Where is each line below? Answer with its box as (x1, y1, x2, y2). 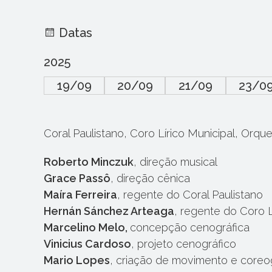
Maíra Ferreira (44, 188, 117, 201)
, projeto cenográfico (131, 237, 236, 250)
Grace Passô (44, 172, 110, 185)
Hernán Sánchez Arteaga (44, 205, 174, 217)
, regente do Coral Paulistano (117, 188, 263, 201)
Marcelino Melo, (44, 221, 130, 234)
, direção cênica (110, 172, 190, 185)
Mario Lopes (44, 254, 110, 267)
